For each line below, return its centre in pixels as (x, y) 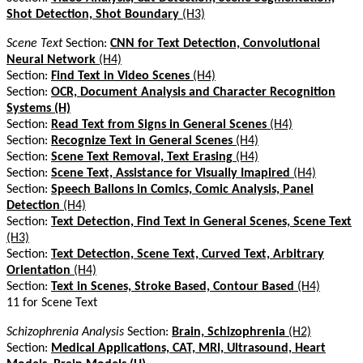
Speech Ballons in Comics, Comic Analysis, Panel (182, 189)
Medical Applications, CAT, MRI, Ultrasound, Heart (188, 348)
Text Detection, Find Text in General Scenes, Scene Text (201, 222)
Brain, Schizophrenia (228, 332)
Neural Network (51, 60)
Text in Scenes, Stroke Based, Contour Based (173, 286)
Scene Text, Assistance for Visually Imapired (171, 173)
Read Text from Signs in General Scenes (159, 124)
